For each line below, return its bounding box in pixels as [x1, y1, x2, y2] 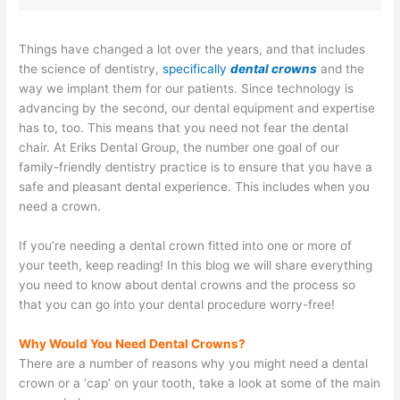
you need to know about [19, 278, 159, 293]
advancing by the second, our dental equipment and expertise [19, 101, 376, 116]
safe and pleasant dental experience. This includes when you [19, 179, 371, 195]
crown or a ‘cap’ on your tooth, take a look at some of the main [19, 376, 381, 391]
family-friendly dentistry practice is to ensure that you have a [19, 160, 373, 175]
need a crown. [19, 199, 102, 214]
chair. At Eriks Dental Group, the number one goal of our [19, 140, 340, 155]
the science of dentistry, [19, 62, 163, 77]
